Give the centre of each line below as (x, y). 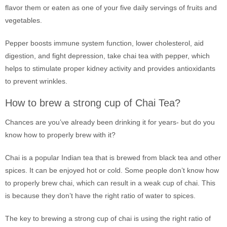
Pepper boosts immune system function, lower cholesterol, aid (104, 43)
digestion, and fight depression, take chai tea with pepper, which (107, 56)
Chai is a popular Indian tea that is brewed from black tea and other (113, 158)
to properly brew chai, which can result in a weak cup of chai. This (110, 183)
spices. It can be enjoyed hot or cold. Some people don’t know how (112, 170)
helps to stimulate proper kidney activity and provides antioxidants (110, 68)
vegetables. (24, 20)
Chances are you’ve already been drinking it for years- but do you (110, 122)
